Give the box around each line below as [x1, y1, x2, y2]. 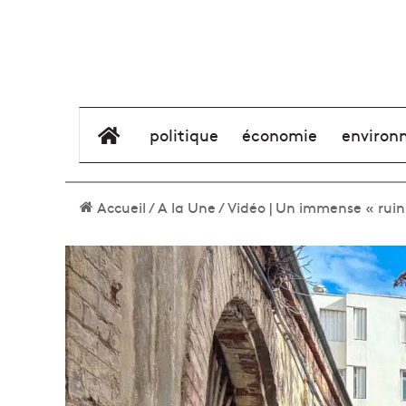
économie [242, 123, 318, 146]
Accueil [93, 197, 146, 217]
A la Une [158, 197, 216, 217]
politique [150, 123, 219, 146]
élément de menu [120, 123, 256, 146]
